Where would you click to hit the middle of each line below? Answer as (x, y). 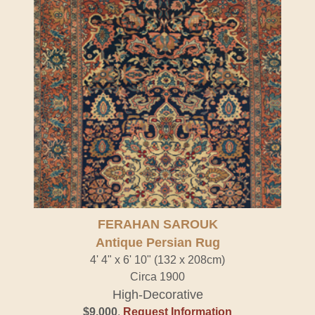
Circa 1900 (157, 277)
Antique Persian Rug (157, 243)
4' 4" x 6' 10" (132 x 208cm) (157, 260)
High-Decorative (157, 295)
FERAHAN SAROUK (157, 224)
